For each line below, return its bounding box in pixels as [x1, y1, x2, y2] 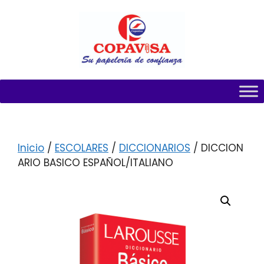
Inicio [18, 141, 44, 156]
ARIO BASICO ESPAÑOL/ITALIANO [18, 156, 173, 170]
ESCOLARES [55, 141, 108, 156]
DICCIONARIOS [119, 141, 190, 156]
